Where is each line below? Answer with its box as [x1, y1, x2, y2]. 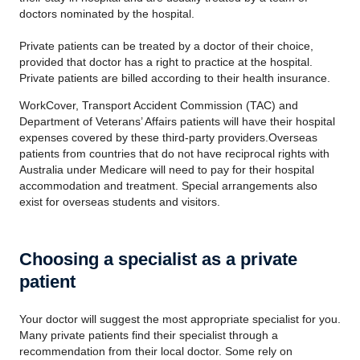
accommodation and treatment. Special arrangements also [19, 179, 317, 192]
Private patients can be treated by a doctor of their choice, [19, 39, 313, 52]
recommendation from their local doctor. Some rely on [19, 345, 292, 358]
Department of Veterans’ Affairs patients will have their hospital [19, 115, 335, 128]
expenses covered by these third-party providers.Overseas [19, 131, 317, 144]
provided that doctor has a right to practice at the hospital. [19, 55, 313, 68]
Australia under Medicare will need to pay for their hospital [19, 163, 314, 176]
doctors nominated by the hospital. [19, 7, 194, 20]
